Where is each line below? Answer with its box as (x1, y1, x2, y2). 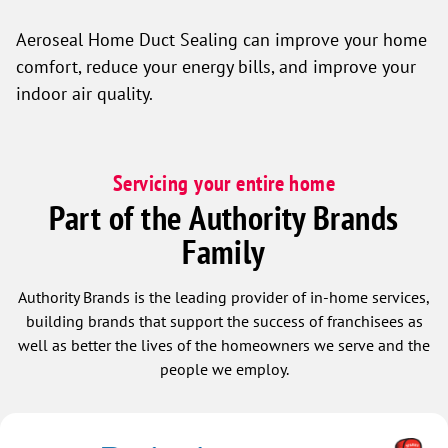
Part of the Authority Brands (49, 196, 399, 239)
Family (182, 230, 266, 273)
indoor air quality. (16, 82, 153, 104)
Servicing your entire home (112, 169, 336, 197)
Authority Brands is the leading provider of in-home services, (18, 287, 430, 307)
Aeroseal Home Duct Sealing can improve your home (16, 28, 427, 50)
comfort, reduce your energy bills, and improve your (16, 55, 416, 77)
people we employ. (159, 359, 289, 379)
